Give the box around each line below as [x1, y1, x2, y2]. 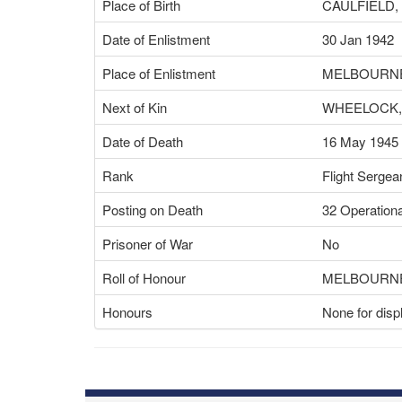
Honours [102, 302, 153, 321]
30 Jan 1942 [322, 30, 394, 48]
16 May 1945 [322, 132, 398, 151]
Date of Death [102, 132, 183, 151]
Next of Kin [102, 98, 167, 117]
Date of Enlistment [102, 30, 210, 48]
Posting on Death [102, 200, 203, 219]
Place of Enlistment [102, 64, 215, 83]
